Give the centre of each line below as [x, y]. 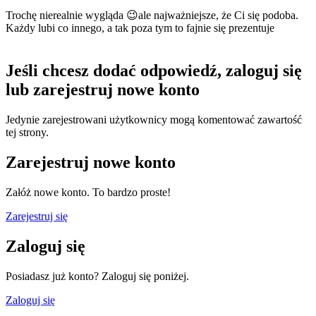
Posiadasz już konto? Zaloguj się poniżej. [97, 276]
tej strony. [27, 133]
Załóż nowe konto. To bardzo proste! [88, 192]
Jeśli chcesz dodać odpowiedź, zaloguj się [154, 71]
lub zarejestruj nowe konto [103, 90]
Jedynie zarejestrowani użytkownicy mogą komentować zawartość [154, 120]
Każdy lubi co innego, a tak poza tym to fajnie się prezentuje [157, 28]
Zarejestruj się [37, 216]
